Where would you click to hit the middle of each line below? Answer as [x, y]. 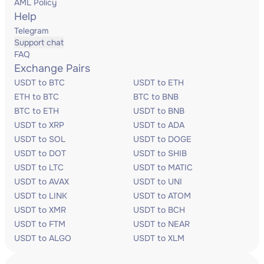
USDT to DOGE [162, 139]
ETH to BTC [37, 97]
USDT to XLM [159, 238]
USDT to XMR [40, 210]
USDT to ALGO [43, 238]
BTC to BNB [156, 97]
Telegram [31, 31]
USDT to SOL [40, 139]
